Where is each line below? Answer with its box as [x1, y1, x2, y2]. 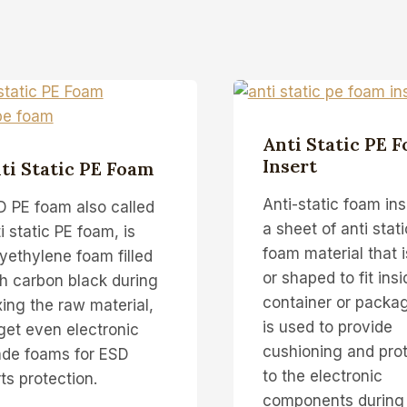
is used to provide [262, 317, 392, 336]
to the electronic [262, 366, 382, 385]
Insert [262, 154, 317, 177]
